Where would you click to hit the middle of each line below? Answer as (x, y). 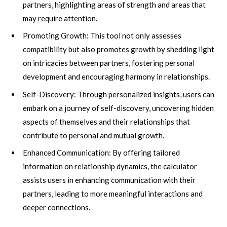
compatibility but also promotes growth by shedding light (119, 49)
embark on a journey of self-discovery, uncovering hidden (118, 108)
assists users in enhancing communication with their (109, 180)
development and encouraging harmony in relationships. (116, 77)
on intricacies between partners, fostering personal (109, 63)
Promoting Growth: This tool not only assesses (102, 36)
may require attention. (60, 18)
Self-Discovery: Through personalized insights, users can (119, 94)
